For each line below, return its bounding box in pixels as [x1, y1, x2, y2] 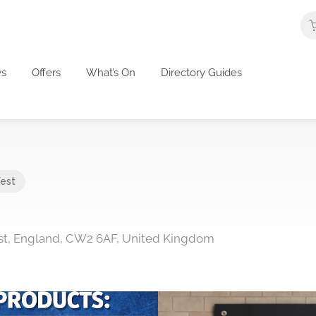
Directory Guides [161, 66, 242, 79]
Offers [32, 66, 61, 79]
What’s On [86, 66, 135, 79]
